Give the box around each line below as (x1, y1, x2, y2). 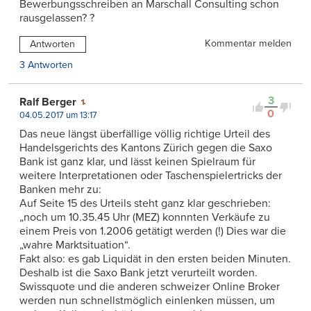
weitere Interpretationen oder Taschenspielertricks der (19, 169, 282, 183)
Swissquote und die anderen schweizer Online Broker (19, 280, 280, 294)
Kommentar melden (205, 37, 292, 50)
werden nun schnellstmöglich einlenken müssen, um (19, 294, 275, 308)
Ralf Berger (19, 95, 76, 110)
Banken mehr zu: (19, 183, 101, 197)
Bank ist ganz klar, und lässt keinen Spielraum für (19, 155, 255, 169)
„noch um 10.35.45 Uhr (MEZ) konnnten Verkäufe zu (19, 210, 270, 225)
